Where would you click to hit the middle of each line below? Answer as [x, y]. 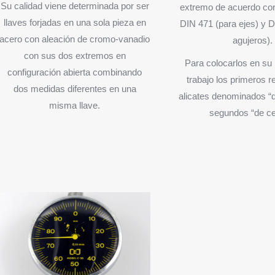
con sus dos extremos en [75, 55]
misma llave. [75, 105]
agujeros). [252, 40]
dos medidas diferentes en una [75, 88]
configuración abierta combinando [75, 72]
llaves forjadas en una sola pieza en [75, 22]
